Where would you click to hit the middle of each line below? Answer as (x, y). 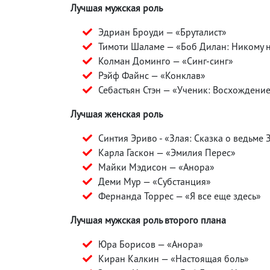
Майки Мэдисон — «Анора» (156, 167)
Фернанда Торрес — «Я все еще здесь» (180, 196)
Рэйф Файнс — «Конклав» (152, 75)
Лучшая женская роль (117, 114)
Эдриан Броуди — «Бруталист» (162, 32)
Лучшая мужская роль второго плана (148, 220)
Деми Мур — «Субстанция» (155, 181)
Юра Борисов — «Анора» (151, 244)
